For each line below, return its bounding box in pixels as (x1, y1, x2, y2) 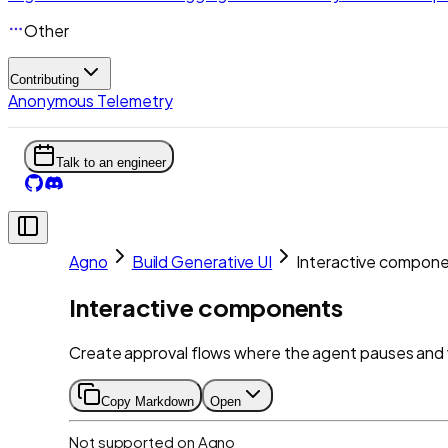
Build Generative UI (131, 251, 273, 272)
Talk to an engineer (56, 155, 166, 170)
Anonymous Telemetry (8, 90, 173, 111)
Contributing (10, 72, 79, 87)
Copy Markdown (101, 393, 194, 409)
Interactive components (69, 291, 344, 322)
